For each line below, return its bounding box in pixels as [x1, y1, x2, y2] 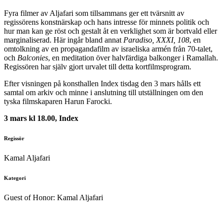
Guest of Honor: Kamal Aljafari [4, 193, 103, 202]
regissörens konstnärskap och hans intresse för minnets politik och [4, 18, 209, 27]
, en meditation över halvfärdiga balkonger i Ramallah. [48, 54, 218, 62]
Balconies [15, 54, 48, 62]
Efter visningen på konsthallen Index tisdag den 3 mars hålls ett [4, 79, 201, 88]
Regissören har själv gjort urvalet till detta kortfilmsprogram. [4, 62, 191, 71]
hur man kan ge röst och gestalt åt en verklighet [4, 27, 153, 36]
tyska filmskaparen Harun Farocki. [4, 97, 112, 106]
